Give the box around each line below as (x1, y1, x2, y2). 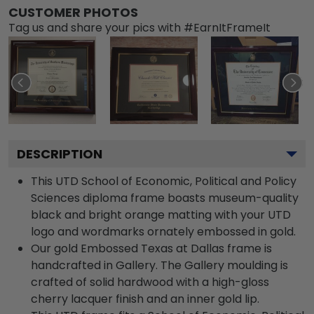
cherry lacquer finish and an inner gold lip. (31, 290, 259, 307)
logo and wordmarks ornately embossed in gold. (31, 223, 296, 240)
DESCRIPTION (17, 144, 102, 163)
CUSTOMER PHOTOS (8, 3, 138, 21)
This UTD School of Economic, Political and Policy (31, 172, 296, 189)
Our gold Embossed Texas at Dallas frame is (31, 240, 272, 257)
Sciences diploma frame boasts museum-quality (31, 189, 299, 206)
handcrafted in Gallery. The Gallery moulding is (31, 257, 288, 273)
